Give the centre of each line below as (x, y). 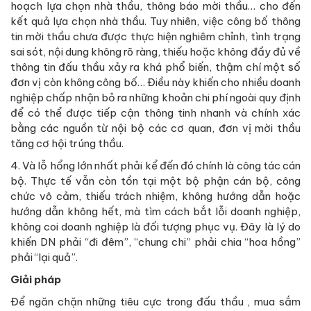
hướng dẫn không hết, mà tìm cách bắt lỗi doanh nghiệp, (155, 212)
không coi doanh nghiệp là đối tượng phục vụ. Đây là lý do (155, 227)
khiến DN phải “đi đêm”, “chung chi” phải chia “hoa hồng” (155, 242)
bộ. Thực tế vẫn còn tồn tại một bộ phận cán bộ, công (155, 181)
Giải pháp (36, 280)
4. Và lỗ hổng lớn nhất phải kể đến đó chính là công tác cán (155, 166)
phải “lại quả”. (44, 258)
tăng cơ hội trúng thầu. (67, 144)
